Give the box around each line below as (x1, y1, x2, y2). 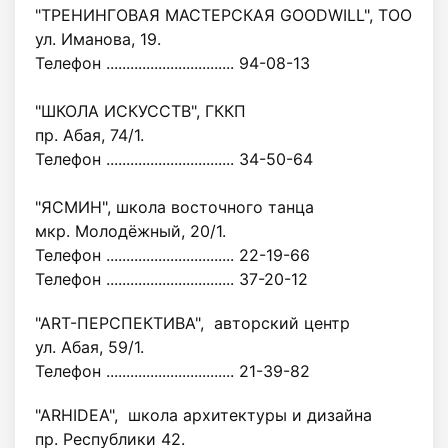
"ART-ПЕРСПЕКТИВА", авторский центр (35, 313, 350, 333)
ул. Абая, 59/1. (35, 337, 144, 357)
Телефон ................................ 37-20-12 (35, 269, 308, 289)
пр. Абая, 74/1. (35, 125, 144, 145)
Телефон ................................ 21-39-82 (35, 361, 310, 381)
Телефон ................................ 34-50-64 (35, 149, 313, 169)
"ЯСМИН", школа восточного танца (35, 197, 314, 217)
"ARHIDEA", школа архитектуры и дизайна (35, 405, 372, 425)
